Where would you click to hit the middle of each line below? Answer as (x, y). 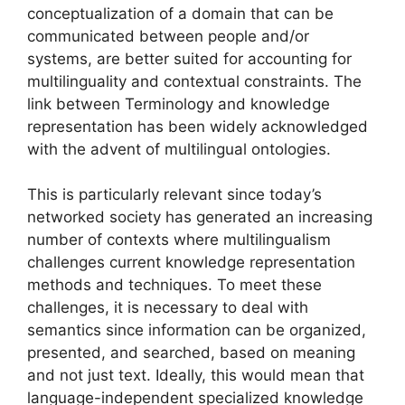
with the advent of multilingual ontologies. (179, 149)
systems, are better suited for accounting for (189, 58)
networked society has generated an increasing (200, 217)
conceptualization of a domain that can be (180, 13)
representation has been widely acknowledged (198, 126)
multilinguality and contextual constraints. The (194, 81)
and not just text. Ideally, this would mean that (196, 375)
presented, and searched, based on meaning (191, 353)
